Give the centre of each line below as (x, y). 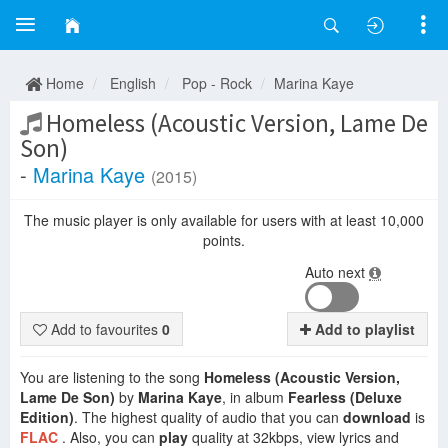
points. (224, 240)
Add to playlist (362, 329)
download (377, 417)
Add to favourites (104, 329)
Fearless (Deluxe (345, 397)
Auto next (337, 272)
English (133, 83)
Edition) (47, 417)
